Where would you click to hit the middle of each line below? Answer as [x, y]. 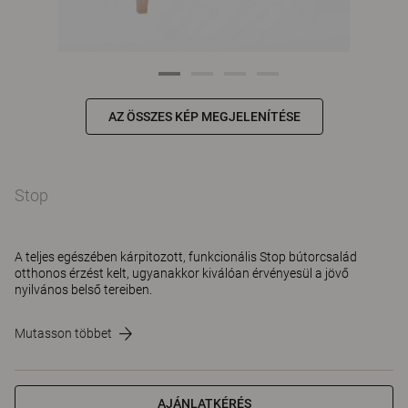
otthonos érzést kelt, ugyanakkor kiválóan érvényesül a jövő [182, 273]
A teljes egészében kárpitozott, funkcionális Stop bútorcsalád [186, 257]
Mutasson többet [63, 333]
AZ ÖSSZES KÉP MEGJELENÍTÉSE [204, 117]
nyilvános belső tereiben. [83, 290]
